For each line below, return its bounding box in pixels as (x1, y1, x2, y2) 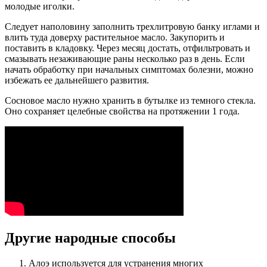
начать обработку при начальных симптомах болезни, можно (5, 64, 253, 75)
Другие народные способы (5, 229, 176, 246)
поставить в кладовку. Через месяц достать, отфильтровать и (5, 43, 250, 54)
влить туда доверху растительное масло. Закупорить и (5, 32, 225, 43)
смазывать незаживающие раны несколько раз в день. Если (5, 54, 245, 64)
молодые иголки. (5, 1, 74, 12)
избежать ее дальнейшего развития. (5, 75, 149, 86)
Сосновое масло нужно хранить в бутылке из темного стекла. (5, 95, 256, 106)
